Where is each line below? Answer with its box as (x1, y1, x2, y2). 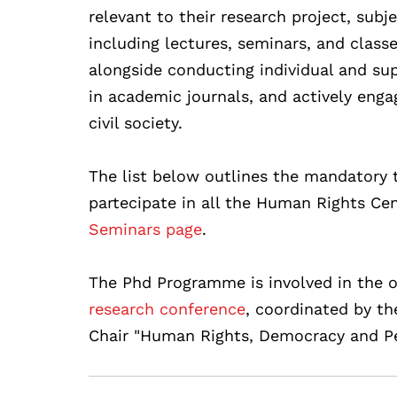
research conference (89, 299, 246, 318)
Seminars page (89, 219, 203, 238)
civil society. (89, 113, 183, 132)
